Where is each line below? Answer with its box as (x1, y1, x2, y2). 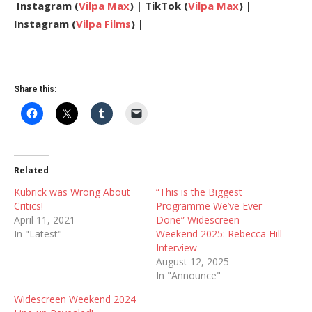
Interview (156, 240, 197, 254)
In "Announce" (156, 268, 221, 282)
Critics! (14, 198, 43, 212)
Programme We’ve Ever (156, 198, 262, 212)
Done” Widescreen (156, 212, 240, 226)
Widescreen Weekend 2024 (14, 292, 136, 306)
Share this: (14, 84, 56, 94)
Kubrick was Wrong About (14, 185, 130, 198)
